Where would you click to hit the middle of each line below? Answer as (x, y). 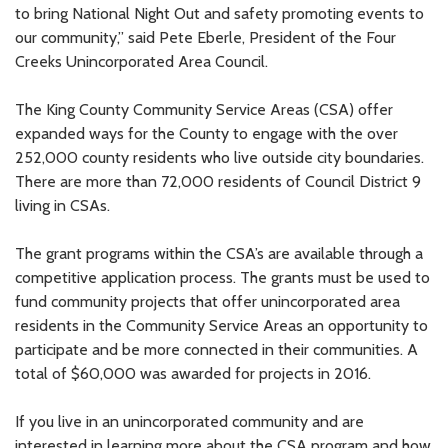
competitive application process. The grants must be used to (222, 277)
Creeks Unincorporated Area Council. (141, 61)
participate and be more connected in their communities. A (216, 349)
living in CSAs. (62, 205)
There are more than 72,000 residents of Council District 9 (218, 181)
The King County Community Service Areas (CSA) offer (204, 109)
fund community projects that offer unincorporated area (207, 301)
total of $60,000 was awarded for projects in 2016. (193, 373)
